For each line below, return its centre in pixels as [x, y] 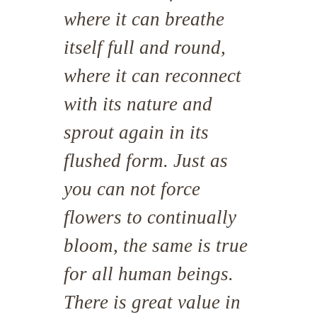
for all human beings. [149, 274]
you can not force [132, 189]
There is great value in [152, 302]
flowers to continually [150, 217]
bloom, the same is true [156, 246]
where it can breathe [144, 19]
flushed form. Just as [146, 161]
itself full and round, [145, 47]
